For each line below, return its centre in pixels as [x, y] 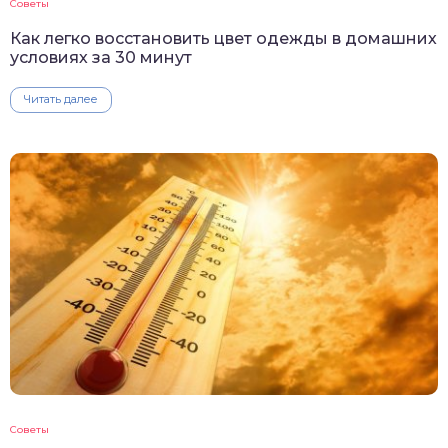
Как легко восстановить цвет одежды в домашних [223, 39]
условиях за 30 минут [101, 58]
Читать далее [61, 99]
